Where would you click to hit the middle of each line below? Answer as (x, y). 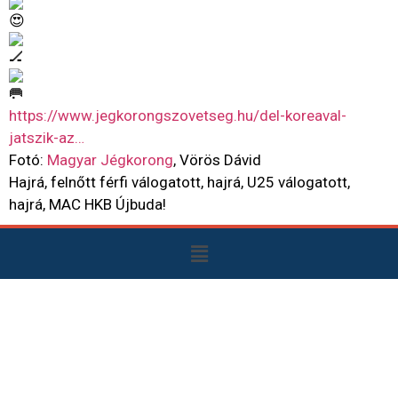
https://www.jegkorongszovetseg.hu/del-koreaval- (178, 115)
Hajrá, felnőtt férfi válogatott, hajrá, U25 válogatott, (179, 182)
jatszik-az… (47, 137)
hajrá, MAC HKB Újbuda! (88, 204)
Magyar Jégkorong (110, 159)
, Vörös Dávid (217, 159)
